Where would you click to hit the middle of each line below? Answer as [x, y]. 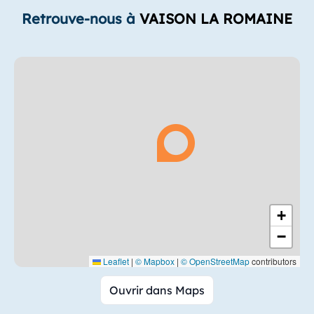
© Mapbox [155, 261]
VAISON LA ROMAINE [216, 19]
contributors [273, 261]
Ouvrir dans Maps [157, 290]
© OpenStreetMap [215, 261]
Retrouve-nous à [81, 19]
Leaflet [115, 261]
